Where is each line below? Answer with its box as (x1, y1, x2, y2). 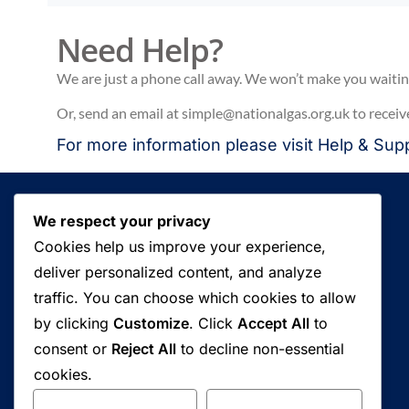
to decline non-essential (176, 340, 344, 358)
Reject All (111, 340, 176, 358)
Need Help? (57, 27, 224, 71)
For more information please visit (57, 134, 318, 154)
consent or (34, 340, 111, 358)
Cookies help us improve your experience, (34, 237, 326, 256)
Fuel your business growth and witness (57, 312, 322, 331)
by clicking (34, 314, 113, 332)
